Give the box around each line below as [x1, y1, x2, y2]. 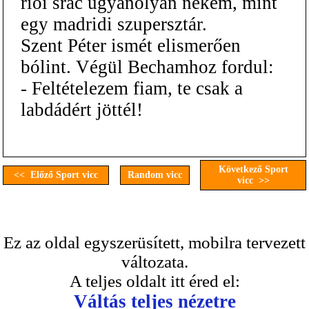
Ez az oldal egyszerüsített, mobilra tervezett [3, 233, 306, 252]
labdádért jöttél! [21, 99, 143, 120]
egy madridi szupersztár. [21, 13, 207, 34]
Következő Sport [218, 164, 288, 175]
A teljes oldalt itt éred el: [69, 272, 240, 290]
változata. [121, 252, 188, 271]
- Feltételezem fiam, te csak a [21, 77, 243, 99]
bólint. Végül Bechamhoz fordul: [21, 56, 274, 77]
